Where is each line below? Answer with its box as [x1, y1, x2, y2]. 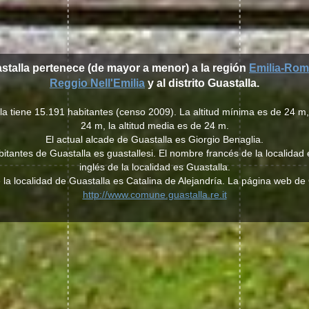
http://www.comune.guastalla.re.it [82, 189, 227, 200]
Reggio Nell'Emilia [50, 77, 145, 89]
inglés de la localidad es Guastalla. [79, 161, 230, 172]
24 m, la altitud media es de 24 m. [80, 120, 229, 131]
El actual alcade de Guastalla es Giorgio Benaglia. [46, 134, 263, 145]
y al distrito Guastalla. [145, 77, 259, 89]
